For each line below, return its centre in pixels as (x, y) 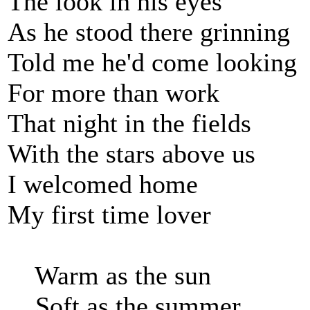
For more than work (113, 93)
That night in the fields (129, 123)
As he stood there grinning (149, 32)
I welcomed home (103, 184)
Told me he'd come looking (152, 62)
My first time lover (109, 215)
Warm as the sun (109, 275)
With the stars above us (131, 154)
